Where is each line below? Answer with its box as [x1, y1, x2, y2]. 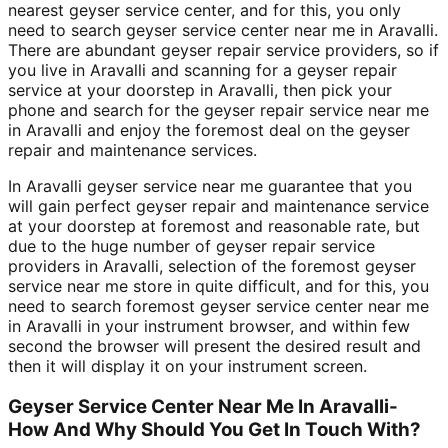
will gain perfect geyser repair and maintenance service [8, 195, 429, 216]
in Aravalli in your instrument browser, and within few [8, 315, 410, 336]
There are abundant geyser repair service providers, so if [8, 39, 439, 60]
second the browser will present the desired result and [8, 335, 421, 356]
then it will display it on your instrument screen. [8, 355, 367, 376]
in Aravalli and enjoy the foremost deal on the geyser [8, 119, 410, 140]
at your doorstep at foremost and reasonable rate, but [8, 215, 420, 236]
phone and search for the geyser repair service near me [8, 99, 429, 120]
